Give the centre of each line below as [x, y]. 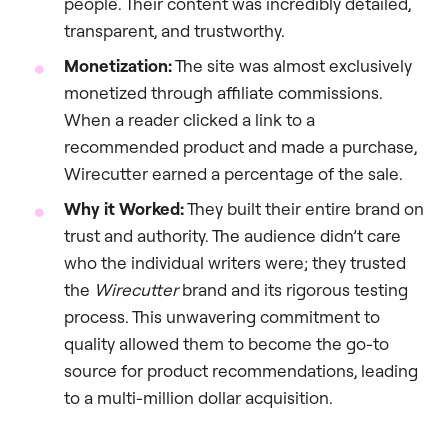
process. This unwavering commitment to [222, 316]
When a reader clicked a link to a [189, 119]
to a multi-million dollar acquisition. [198, 397]
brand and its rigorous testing [293, 289]
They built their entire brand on [304, 208]
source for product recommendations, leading [241, 370]
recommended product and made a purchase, [240, 146]
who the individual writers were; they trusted [235, 262]
